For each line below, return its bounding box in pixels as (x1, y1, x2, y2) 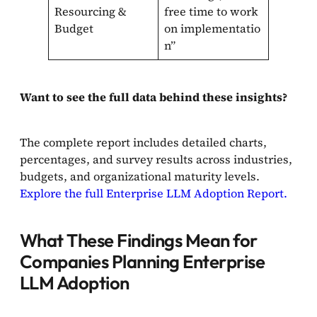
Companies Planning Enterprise (20, 249, 265, 273)
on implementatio (164, 20, 261, 36)
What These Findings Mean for (20, 228, 258, 252)
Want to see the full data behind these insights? (20, 88, 287, 105)
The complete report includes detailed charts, (20, 134, 267, 150)
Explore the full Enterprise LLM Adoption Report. (20, 185, 287, 201)
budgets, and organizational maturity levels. (20, 168, 260, 184)
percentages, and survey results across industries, (20, 151, 292, 167)
